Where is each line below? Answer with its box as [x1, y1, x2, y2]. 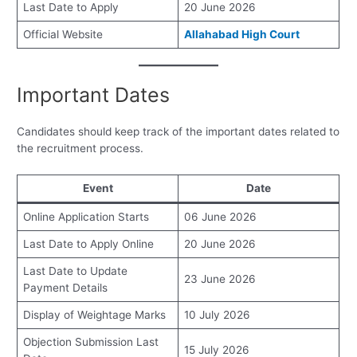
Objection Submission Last [22, 335, 159, 348]
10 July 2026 [183, 308, 250, 321]
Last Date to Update [22, 264, 127, 277]
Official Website [22, 28, 103, 41]
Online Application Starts [22, 210, 149, 223]
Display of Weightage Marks [22, 308, 166, 321]
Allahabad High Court [183, 28, 300, 41]
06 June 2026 [183, 210, 257, 223]
